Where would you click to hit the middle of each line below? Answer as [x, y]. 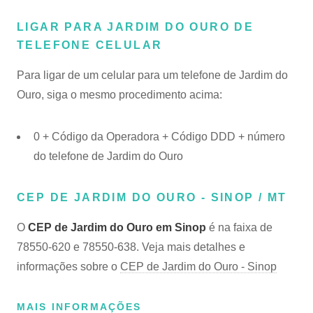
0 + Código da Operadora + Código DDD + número [159, 137]
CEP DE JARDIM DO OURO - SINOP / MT [152, 197]
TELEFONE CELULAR [90, 45]
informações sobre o [68, 267]
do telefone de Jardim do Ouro [108, 156]
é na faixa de [239, 227]
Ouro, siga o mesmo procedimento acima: [119, 95]
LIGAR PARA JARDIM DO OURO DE [136, 27]
